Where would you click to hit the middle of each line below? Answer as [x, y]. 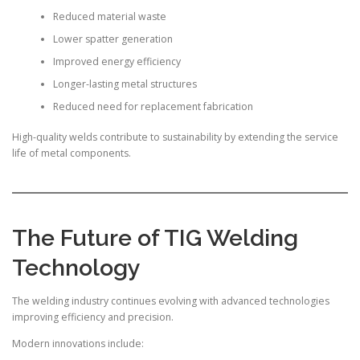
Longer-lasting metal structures [125, 84]
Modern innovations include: [78, 343]
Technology [76, 267]
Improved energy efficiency [117, 61]
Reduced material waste [109, 16]
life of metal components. [72, 153]
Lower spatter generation [112, 39]
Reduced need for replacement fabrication [153, 106]
